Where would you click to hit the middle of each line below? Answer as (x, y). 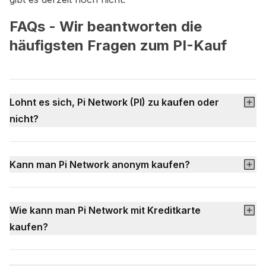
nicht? (24, 119)
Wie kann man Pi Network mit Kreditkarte (105, 210)
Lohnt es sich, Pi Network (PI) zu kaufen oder (114, 102)
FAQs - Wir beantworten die (106, 26)
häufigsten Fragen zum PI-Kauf (118, 45)
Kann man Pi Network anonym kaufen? (100, 164)
